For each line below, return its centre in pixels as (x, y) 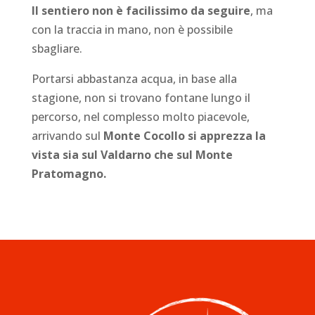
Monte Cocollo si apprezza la (184, 136)
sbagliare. (57, 49)
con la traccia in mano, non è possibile (132, 30)
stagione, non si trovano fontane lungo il (141, 98)
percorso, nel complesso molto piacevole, (140, 117)
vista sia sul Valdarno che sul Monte (132, 155)
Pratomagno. (69, 174)
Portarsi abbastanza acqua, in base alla (134, 79)
